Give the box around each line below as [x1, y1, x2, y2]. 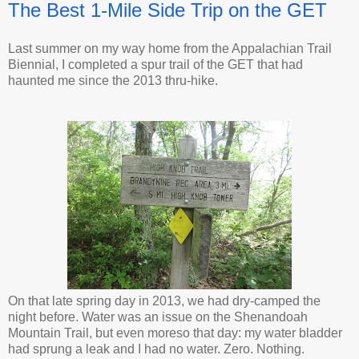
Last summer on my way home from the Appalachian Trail [8, 41, 332, 55]
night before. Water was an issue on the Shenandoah [8, 309, 308, 324]
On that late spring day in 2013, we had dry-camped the [8, 293, 321, 308]
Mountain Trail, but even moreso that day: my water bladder [8, 325, 342, 340]
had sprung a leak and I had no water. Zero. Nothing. [8, 341, 305, 356]
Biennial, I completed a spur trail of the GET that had [8, 57, 303, 71]
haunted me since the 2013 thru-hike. [8, 73, 218, 87]
